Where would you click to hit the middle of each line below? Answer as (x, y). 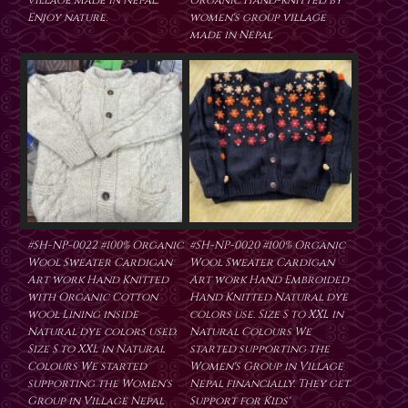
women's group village (258, 18)
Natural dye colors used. (102, 332)
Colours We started (87, 367)
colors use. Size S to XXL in (266, 315)
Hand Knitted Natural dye (269, 297)
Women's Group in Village (266, 367)
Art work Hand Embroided (269, 280)
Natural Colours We (250, 332)
